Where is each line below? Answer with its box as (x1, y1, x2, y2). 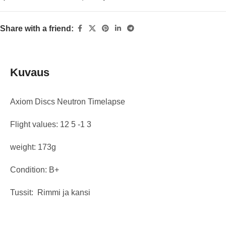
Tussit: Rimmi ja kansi (10, 188, 90, 197)
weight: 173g (10, 142, 56, 151)
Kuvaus (10, 66, 49, 79)
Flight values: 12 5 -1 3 (10, 120, 91, 129)
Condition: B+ (10, 165, 59, 174)
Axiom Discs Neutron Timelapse (10, 97, 125, 106)
